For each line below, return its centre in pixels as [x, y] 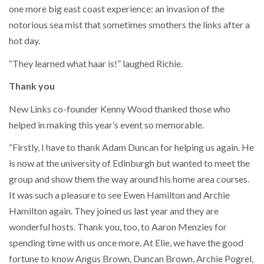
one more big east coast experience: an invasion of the [117, 9]
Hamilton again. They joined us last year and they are [114, 211]
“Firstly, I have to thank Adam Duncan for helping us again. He [131, 147]
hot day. [24, 41]
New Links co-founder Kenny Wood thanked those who [120, 108]
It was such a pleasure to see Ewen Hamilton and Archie [119, 195]
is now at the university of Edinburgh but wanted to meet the [129, 163]
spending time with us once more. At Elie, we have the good [126, 243]
